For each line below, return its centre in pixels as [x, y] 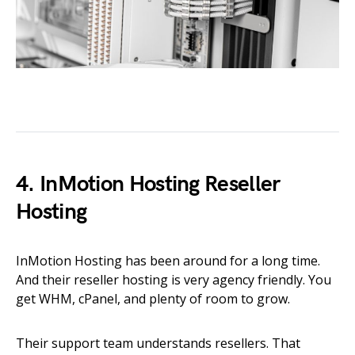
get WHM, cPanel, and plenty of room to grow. [153, 299]
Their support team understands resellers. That [158, 344]
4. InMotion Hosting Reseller [148, 185]
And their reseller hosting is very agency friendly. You [174, 280]
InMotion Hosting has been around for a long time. [168, 261]
